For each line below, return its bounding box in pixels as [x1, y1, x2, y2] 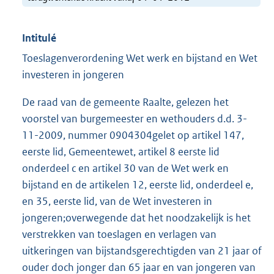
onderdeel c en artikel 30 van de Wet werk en [22, 161, 229, 176]
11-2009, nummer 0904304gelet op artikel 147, [22, 128, 244, 143]
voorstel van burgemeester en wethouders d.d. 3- [22, 112, 247, 126]
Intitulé [22, 31, 56, 45]
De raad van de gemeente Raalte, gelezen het [22, 95, 229, 109]
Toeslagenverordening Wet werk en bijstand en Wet [22, 51, 257, 65]
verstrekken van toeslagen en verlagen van [22, 228, 217, 242]
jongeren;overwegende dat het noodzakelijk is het [22, 211, 251, 225]
